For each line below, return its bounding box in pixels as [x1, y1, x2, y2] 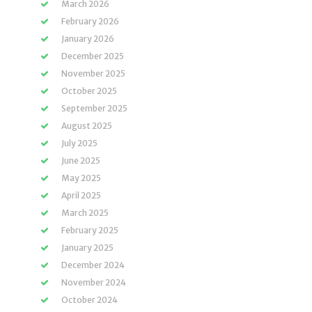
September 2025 [61, 103, 127, 114]
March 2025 [61, 208, 109, 218]
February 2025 [61, 225, 118, 235]
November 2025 [61, 68, 125, 79]
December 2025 [61, 51, 124, 61]
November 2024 [61, 277, 126, 288]
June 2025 [61, 155, 100, 166]
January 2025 [61, 242, 114, 253]
